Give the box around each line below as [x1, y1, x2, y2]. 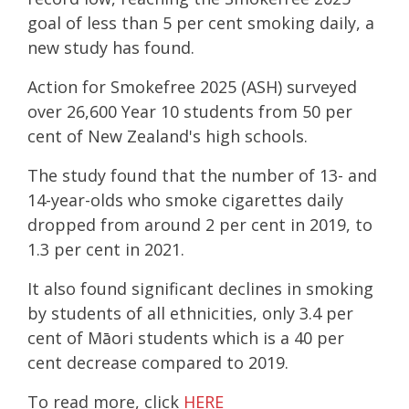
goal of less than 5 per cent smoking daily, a [27, 11, 374, 34]
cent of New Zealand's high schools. [27, 124, 308, 147]
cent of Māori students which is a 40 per [27, 326, 344, 349]
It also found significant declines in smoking [27, 277, 373, 299]
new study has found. [27, 36, 194, 58]
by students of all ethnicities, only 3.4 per [27, 301, 353, 324]
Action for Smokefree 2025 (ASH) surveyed [27, 75, 357, 98]
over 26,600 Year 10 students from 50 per [27, 100, 352, 122]
